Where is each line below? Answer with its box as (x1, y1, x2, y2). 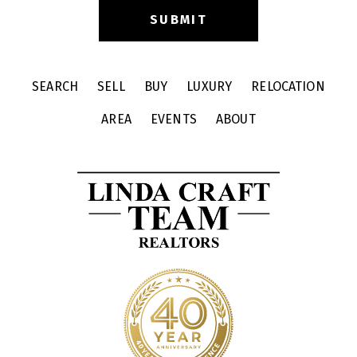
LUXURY (186, 78, 233, 94)
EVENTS (150, 111, 197, 127)
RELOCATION (251, 78, 325, 94)
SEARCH (32, 78, 79, 94)
